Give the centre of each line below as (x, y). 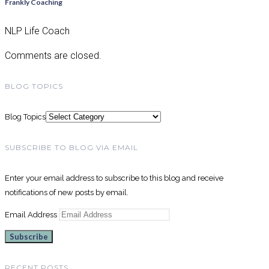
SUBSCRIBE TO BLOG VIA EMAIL (71, 147)
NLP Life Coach (37, 31)
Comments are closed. (53, 55)
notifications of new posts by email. (67, 192)
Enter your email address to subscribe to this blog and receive (114, 178)
